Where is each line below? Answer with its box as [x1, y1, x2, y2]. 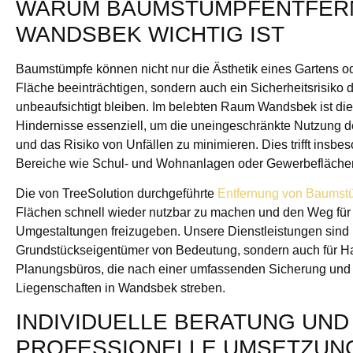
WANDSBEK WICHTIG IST [16, 21, 284, 46]
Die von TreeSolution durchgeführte [16, 187, 217, 201]
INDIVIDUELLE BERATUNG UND [16, 310, 349, 335]
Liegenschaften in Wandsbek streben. [16, 281, 225, 295]
